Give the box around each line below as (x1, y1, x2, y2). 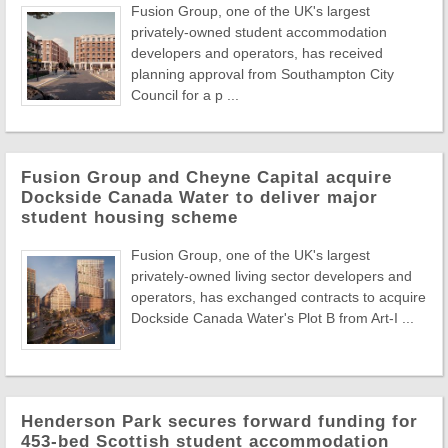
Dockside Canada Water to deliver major (21, 187, 378, 207)
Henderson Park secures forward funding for (21, 411, 418, 431)
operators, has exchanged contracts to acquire (131, 288, 426, 305)
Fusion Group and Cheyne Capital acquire (21, 167, 392, 187)
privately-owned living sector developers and (131, 267, 412, 284)
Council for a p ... (131, 86, 239, 103)
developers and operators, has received (131, 44, 383, 61)
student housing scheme (21, 207, 238, 227)
